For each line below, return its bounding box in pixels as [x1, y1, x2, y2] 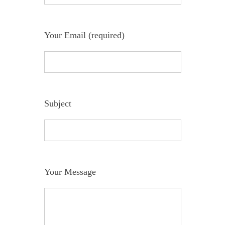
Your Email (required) [44, 30, 125, 40]
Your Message [44, 167, 96, 177]
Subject [44, 98, 71, 108]
